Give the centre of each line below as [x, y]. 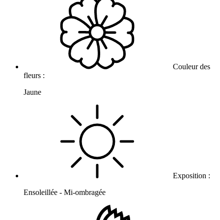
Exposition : [192, 176]
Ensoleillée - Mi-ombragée [65, 192]
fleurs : [35, 76]
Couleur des [191, 67]
